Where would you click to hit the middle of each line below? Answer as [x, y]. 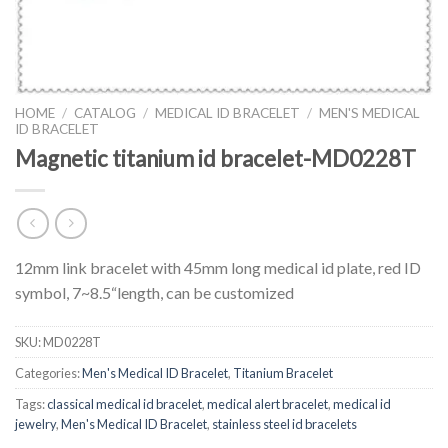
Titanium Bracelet [283, 373]
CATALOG [105, 113]
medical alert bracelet [267, 404]
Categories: [48, 373]
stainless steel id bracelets [284, 424]
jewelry [35, 424]
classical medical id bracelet [124, 404]
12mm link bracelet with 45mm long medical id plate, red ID [218, 268]
